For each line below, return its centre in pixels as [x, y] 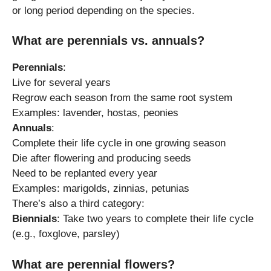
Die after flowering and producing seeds [102, 158]
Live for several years [61, 83]
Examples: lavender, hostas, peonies [95, 113]
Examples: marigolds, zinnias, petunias [101, 189]
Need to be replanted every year [85, 174]
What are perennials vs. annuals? [108, 41]
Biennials [34, 219]
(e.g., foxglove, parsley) [66, 234]
